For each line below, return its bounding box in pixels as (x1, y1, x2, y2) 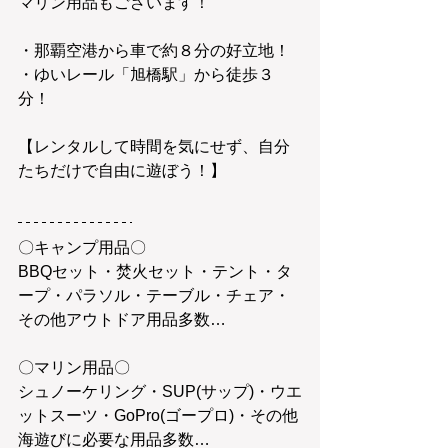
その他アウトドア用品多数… (18, 311, 226, 328)
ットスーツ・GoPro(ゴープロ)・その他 (18, 407, 298, 424)
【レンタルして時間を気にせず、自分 (18, 138, 290, 155)
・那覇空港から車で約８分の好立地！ (18, 42, 290, 59)
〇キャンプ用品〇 (18, 239, 146, 256)
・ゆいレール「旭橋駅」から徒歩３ (18, 66, 274, 83)
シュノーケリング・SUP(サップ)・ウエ (18, 383, 302, 400)
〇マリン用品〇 (18, 359, 130, 376)
